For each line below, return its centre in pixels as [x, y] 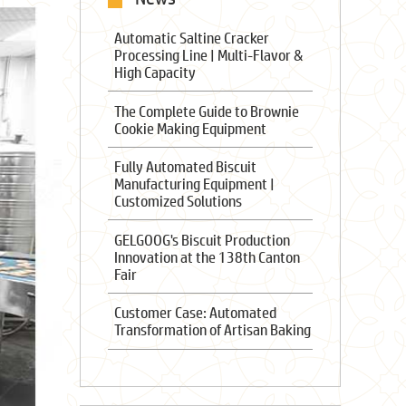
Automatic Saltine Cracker [191, 37]
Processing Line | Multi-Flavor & [208, 54]
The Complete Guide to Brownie [206, 111]
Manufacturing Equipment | [194, 184]
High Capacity [155, 72]
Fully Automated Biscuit [185, 167]
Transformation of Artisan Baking [212, 330]
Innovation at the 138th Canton [207, 256]
